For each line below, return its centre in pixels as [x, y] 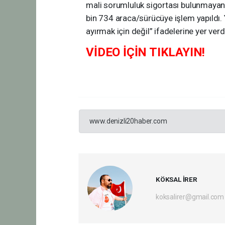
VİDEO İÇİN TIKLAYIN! [146, 52]
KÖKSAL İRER [176, 180]
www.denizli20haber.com [128, 121]
